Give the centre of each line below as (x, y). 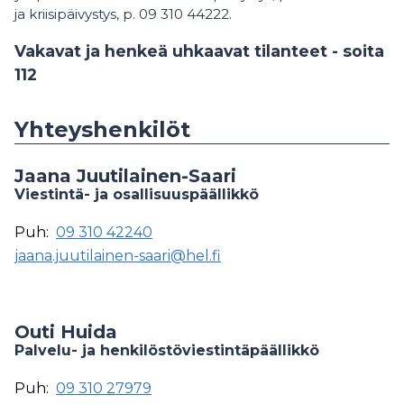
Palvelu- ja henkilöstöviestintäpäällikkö (167, 351)
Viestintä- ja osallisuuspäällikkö (137, 195)
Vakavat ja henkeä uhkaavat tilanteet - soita (199, 51)
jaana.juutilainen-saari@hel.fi (118, 256)
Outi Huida (66, 332)
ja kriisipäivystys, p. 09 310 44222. (123, 14)
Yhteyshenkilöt (102, 130)
